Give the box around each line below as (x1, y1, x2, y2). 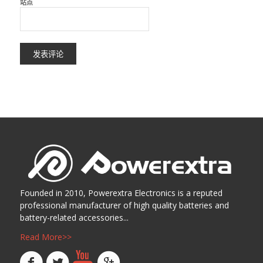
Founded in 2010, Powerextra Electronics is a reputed (19, 187, 222, 199)
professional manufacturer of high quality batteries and (19, 200, 229, 211)
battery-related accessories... (19, 212, 129, 224)
